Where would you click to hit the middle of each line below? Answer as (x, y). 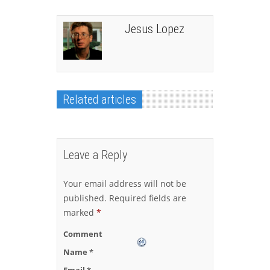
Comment (83, 234)
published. (85, 198)
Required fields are (146, 198)
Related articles (99, 100)
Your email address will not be (125, 184)
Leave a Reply (95, 155)
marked (80, 213)
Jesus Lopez (155, 29)
